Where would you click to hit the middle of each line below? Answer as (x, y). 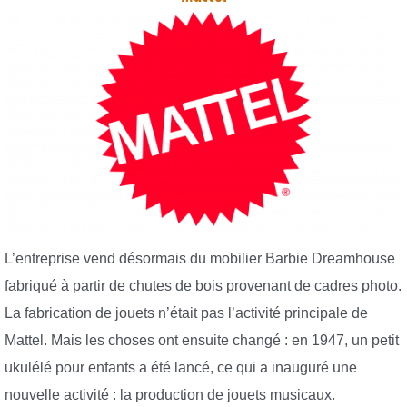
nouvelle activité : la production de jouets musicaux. (170, 394)
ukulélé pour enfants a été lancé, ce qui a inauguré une (181, 367)
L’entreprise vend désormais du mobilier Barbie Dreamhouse (200, 258)
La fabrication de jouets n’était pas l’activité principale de (186, 313)
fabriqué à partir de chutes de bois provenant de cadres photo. (203, 285)
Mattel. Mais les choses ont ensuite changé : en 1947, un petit (202, 340)
